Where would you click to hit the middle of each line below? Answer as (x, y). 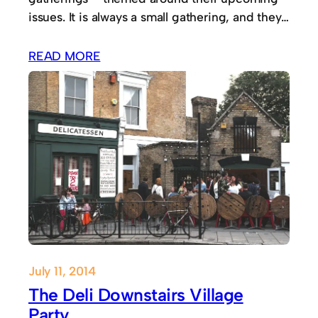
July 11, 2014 (62, 271)
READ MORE (65, 55)
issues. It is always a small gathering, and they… (159, 17)
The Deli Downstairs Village (136, 295)
